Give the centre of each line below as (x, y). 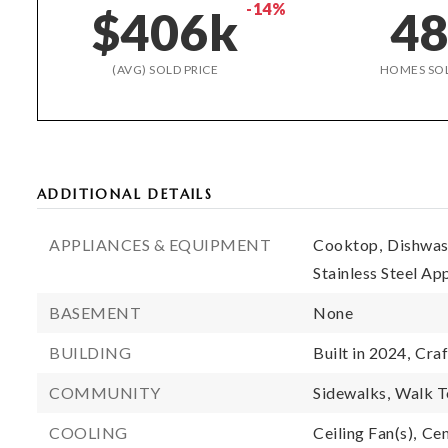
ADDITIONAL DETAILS (125, 194)
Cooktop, (348, 244)
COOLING (88, 432)
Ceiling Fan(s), (365, 432)
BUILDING (90, 352)
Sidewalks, (352, 392)
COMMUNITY (105, 392)
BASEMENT (95, 312)
